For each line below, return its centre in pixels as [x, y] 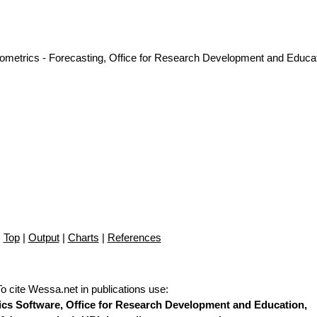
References [134, 237]
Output [44, 237]
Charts [83, 237]
